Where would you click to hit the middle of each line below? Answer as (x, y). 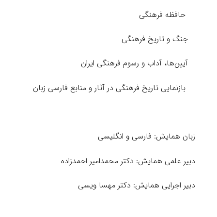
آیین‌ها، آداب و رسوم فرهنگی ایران (138, 63)
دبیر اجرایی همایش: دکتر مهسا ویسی (137, 185)
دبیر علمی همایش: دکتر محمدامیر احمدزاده (128, 161)
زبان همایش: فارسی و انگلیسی (145, 137)
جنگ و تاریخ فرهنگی (157, 39)
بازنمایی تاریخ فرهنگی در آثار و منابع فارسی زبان (114, 88)
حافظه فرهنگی (166, 15)
